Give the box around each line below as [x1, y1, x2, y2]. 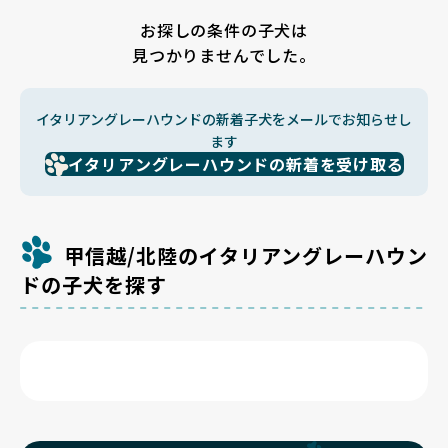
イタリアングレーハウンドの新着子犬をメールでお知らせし [36, 109, 412, 129]
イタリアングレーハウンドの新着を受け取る [67, 152, 404, 176]
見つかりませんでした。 [132, 43, 316, 67]
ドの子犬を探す [20, 270, 167, 299]
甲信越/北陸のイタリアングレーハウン [64, 241, 428, 270]
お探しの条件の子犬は [139, 18, 308, 42]
